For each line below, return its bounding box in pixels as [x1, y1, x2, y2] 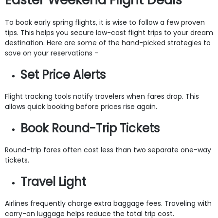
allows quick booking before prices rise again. [5, 101, 157, 111]
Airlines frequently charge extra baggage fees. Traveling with [5, 198, 212, 208]
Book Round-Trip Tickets [20, 120, 160, 136]
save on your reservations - [5, 48, 98, 58]
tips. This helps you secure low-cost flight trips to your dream [5, 27, 213, 37]
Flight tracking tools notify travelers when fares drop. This [5, 91, 199, 101]
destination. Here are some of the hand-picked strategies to [5, 37, 211, 48]
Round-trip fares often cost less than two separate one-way [5, 145, 211, 155]
